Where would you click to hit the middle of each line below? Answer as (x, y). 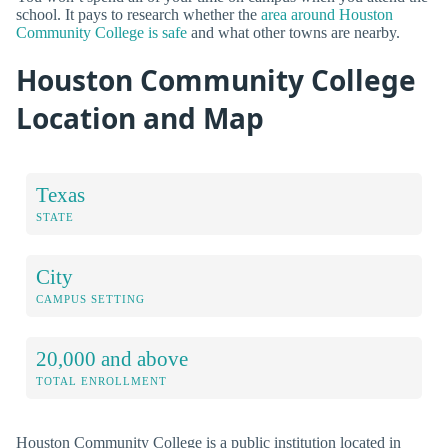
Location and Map (140, 117)
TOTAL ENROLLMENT (101, 380)
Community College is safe (101, 32)
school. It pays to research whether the (138, 14)
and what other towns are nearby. (293, 32)
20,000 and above (112, 358)
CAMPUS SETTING (90, 298)
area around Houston (327, 14)
